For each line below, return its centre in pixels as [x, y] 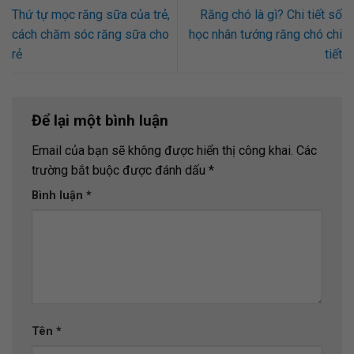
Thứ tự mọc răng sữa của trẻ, [91, 15]
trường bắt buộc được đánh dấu [120, 170]
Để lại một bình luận [102, 121]
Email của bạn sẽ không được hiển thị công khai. [162, 150]
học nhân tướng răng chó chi [265, 35]
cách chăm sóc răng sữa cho [90, 35]
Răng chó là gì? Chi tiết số [271, 15]
